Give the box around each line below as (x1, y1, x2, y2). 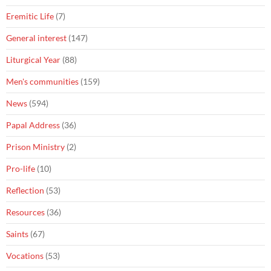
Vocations (6, 250, 44, 261)
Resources (6, 207, 45, 218)
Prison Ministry (6, 142, 65, 152)
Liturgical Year (6, 54, 60, 65)
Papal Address (6, 120, 60, 131)
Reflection (6, 185, 44, 196)
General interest (6, 33, 67, 44)
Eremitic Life (6, 11, 54, 22)
